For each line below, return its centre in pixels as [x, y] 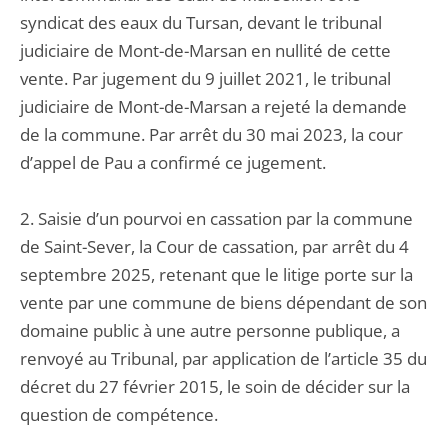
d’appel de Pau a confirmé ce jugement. [173, 162]
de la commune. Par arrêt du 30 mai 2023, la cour [211, 134]
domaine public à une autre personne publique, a [210, 330]
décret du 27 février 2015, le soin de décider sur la [215, 386]
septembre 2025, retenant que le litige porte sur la [216, 274]
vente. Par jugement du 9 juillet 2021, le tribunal [205, 78]
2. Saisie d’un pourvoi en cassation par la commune [216, 218]
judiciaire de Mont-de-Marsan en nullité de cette [205, 50]
